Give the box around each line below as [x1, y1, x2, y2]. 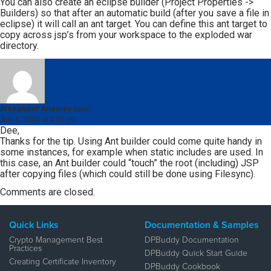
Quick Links [9, 220, 59, 230]
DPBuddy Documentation [145, 236, 239, 245]
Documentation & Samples [145, 220, 259, 230]
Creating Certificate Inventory [9, 258, 116, 267]
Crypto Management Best [9, 236, 103, 245]
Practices [9, 244, 42, 253]
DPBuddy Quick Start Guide [145, 249, 247, 258]
